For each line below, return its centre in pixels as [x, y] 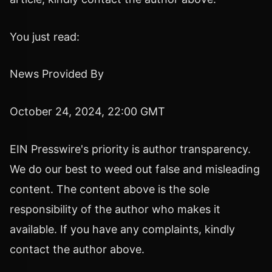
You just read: [45, 36]
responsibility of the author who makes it [115, 209]
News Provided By [57, 74]
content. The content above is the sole [110, 189]
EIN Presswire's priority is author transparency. [130, 149]
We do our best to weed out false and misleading [135, 169]
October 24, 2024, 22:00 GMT [87, 112]
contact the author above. [77, 249]
